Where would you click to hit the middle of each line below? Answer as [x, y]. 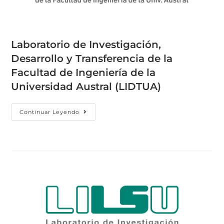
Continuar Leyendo [50, 112]
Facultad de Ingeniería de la [83, 72]
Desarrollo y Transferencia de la [92, 58]
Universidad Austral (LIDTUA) [86, 86]
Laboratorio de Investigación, [86, 44]
